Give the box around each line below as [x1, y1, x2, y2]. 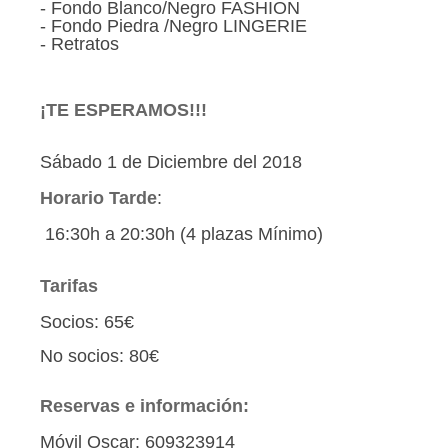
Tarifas [40, 276, 98, 296]
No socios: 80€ [40, 346, 164, 366]
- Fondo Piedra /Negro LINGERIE [40, 16, 307, 36]
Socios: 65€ [40, 312, 134, 332]
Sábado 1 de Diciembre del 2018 [40, 152, 302, 172]
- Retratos [40, 34, 124, 54]
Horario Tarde [40, 188, 157, 208]
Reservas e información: [40, 396, 249, 416]
